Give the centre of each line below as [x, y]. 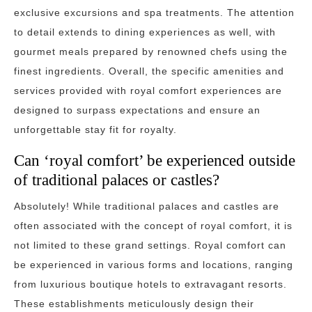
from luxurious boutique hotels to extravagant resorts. [150, 284]
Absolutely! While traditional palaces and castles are [147, 206]
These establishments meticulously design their [134, 304]
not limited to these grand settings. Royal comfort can [150, 245]
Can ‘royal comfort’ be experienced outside [155, 160]
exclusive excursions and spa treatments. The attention [154, 13]
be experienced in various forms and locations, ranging [154, 265]
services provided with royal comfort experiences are [148, 91]
